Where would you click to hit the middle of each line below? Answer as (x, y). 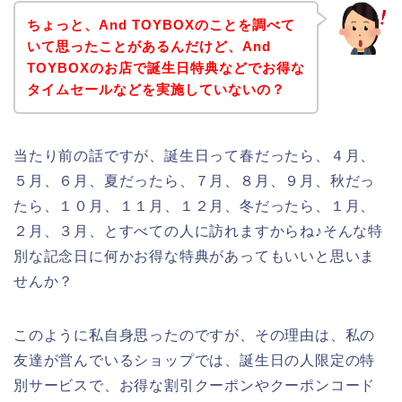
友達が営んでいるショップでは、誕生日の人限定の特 (195, 360)
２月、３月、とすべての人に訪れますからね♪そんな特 (198, 231)
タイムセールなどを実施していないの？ (156, 89)
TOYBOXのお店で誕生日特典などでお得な (166, 67)
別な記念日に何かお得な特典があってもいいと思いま (195, 256)
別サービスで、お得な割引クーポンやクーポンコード (195, 385)
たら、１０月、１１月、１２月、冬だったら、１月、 (195, 205)
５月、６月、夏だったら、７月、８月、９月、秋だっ (195, 180)
